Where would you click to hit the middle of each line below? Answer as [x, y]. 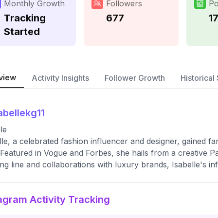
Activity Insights [60, 78]
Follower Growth [135, 78]
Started [22, 32]
